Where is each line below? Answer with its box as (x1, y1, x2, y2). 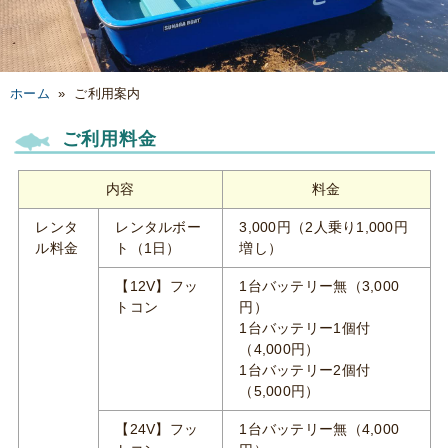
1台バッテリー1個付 (239, 320, 371, 336)
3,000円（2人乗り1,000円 (239, 219, 409, 235)
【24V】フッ (115, 421, 199, 437)
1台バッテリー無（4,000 (239, 421, 400, 437)
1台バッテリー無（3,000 (239, 278, 400, 294)
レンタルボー (115, 219, 201, 235)
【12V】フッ (115, 278, 199, 294)
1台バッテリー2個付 (239, 362, 371, 378)
